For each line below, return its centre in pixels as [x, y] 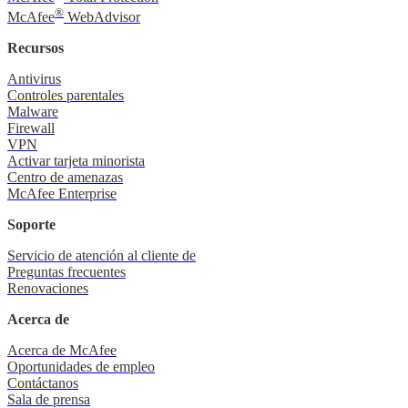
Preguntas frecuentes [66, 271]
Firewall [31, 127]
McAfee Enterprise [62, 193]
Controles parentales [66, 95]
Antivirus [34, 78]
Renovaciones [48, 288]
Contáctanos [43, 382]
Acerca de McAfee [62, 350]
